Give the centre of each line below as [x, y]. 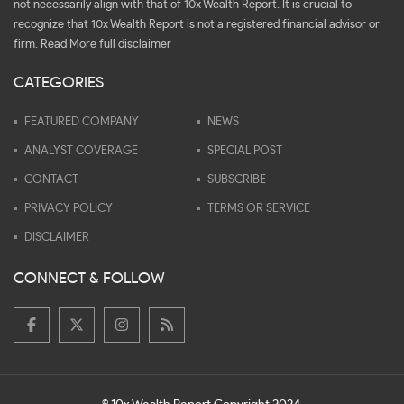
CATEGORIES [59, 83]
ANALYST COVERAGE [81, 151]
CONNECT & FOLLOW [89, 279]
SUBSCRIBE [237, 180]
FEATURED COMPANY [82, 123]
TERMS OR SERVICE [259, 209]
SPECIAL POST [245, 151]
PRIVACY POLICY [69, 209]
